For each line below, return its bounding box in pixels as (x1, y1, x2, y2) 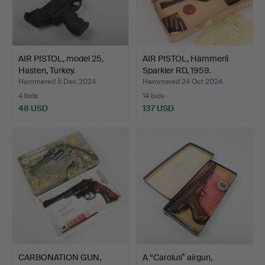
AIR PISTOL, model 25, (18, 53, 104, 64)
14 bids (143, 91, 164, 101)
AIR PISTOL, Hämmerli (143, 53, 228, 64)
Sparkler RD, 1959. (143, 64, 211, 76)
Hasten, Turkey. (18, 64, 75, 76)
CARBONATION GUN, (18, 251, 101, 263)
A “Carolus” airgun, (143, 251, 212, 263)
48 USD (18, 102, 48, 114)
